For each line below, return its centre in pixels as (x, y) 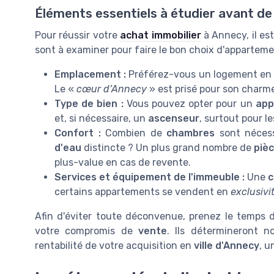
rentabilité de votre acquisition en (114, 246)
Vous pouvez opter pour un (189, 104)
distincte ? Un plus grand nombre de (169, 148)
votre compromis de (87, 231)
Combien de (134, 133)
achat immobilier (161, 35)
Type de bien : (89, 104)
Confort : (78, 133)
